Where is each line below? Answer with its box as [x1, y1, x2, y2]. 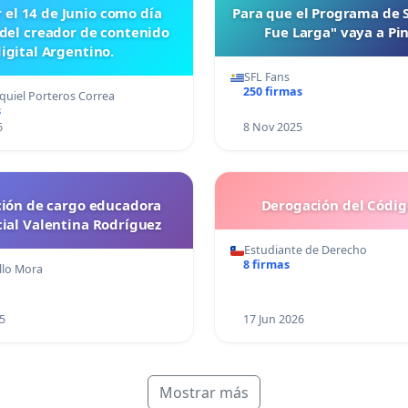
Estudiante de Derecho [244, 242, 367, 259]
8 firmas [242, 257, 290, 273]
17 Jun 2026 [242, 311, 304, 328]
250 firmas [242, 84, 302, 100]
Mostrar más [159, 382, 249, 403]
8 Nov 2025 [242, 119, 302, 136]
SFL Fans [244, 69, 290, 86]
